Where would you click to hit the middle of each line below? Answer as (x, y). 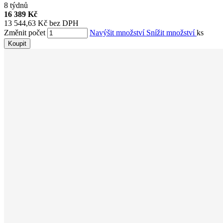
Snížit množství (171, 33)
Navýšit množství (118, 33)
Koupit (17, 44)
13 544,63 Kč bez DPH (41, 23)
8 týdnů (16, 5)
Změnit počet (25, 33)
